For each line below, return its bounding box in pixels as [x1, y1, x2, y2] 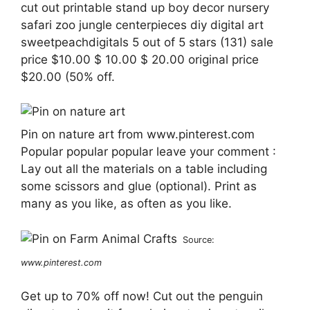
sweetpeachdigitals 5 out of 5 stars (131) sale [21, 35, 273, 49]
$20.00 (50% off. [21, 69, 115, 84]
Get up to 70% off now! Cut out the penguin [21, 289, 263, 304]
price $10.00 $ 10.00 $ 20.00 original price [21, 52, 259, 66]
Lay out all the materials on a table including [21, 162, 267, 176]
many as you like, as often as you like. [21, 197, 232, 211]
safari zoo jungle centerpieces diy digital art [21, 17, 264, 32]
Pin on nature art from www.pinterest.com [21, 127, 255, 142]
